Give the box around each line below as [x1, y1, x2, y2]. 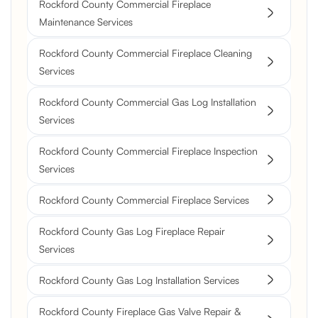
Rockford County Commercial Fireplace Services [39, 193, 249, 206]
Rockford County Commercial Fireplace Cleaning [39, 46, 252, 59]
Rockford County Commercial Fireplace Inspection [39, 144, 258, 157]
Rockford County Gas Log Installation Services [39, 273, 239, 286]
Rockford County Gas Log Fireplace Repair [39, 224, 225, 237]
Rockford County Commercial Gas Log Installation [39, 95, 256, 108]
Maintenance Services [39, 15, 133, 28]
